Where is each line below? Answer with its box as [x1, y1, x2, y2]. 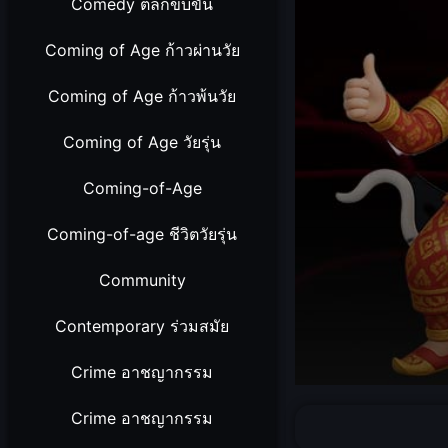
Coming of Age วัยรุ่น [63, 132, 222, 152]
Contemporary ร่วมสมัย [55, 316, 230, 336]
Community [98, 270, 186, 290]
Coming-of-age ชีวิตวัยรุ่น [47, 224, 238, 244]
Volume [293, 382, 348, 400]
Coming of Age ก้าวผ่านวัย [44, 40, 240, 60]
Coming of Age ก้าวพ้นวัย [48, 86, 237, 106]
